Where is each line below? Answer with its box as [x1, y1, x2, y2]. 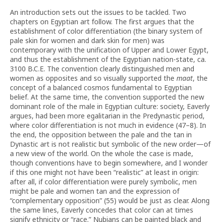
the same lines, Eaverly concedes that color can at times [10, 205, 193, 215]
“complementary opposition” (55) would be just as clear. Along [10, 196, 210, 205]
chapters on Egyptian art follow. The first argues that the [10, 17, 194, 26]
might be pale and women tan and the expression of [10, 186, 179, 196]
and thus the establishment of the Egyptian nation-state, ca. [10, 55, 206, 64]
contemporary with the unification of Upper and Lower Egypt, [10, 45, 209, 55]
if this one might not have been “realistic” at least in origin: [10, 167, 199, 177]
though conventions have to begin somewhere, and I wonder [10, 158, 208, 167]
